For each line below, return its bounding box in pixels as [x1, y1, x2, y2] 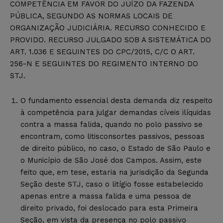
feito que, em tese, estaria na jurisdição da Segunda [20, 167, 209, 177]
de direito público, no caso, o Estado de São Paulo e [20, 143, 211, 153]
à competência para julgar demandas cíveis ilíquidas [20, 108, 211, 117]
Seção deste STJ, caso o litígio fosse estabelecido [20, 179, 203, 189]
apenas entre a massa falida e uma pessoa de [20, 191, 191, 201]
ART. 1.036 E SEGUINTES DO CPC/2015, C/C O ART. [10, 47, 195, 56]
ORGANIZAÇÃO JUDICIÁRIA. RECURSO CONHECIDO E [10, 23, 206, 32]
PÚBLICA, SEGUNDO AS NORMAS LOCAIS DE [10, 11, 173, 20]
